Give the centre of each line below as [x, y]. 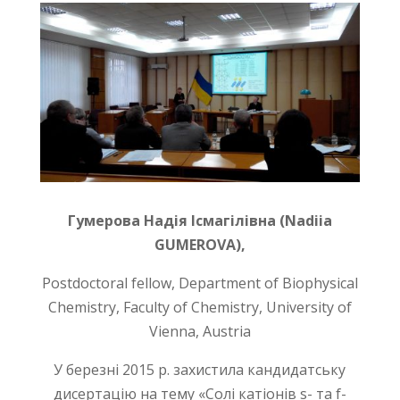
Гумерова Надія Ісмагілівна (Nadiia [200, 221]
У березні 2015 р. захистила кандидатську [200, 370]
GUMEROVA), [200, 245]
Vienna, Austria [200, 332]
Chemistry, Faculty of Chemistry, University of [200, 308]
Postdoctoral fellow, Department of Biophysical [200, 283]
